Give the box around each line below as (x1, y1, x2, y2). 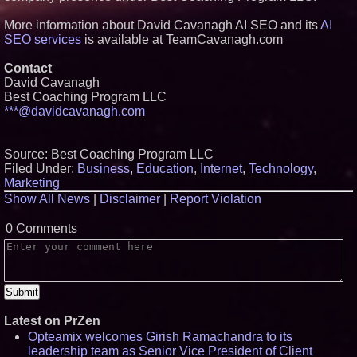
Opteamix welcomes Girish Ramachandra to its (28, 330, 292, 343)
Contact (4, 61, 52, 75)
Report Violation (170, 192, 261, 206)
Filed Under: (4, 162, 77, 175)
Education (136, 162, 194, 175)
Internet (200, 162, 242, 175)
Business (77, 162, 130, 175)
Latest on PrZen (4, 314, 100, 328)
